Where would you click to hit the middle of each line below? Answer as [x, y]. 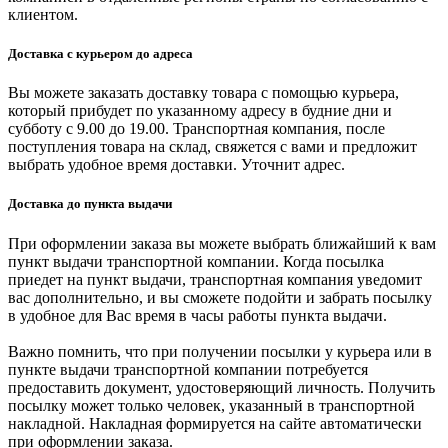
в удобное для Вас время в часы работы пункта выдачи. [197, 315]
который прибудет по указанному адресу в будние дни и [200, 111]
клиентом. [43, 14]
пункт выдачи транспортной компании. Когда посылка [196, 261]
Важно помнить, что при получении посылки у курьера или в [220, 351]
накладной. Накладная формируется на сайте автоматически [215, 423]
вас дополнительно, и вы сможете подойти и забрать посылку [220, 297]
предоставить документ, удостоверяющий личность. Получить [221, 387]
